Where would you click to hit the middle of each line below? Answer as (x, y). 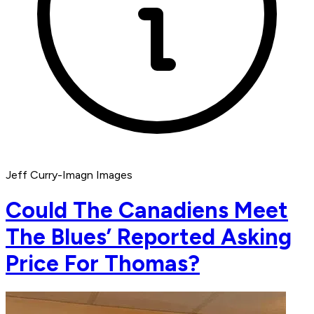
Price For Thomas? (103, 263)
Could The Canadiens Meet (147, 210)
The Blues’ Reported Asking (149, 237)
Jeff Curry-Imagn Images (69, 175)
